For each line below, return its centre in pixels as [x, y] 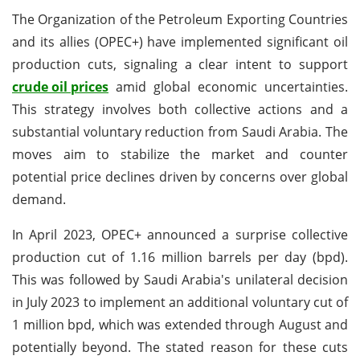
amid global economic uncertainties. [228, 86]
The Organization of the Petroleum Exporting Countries [180, 19]
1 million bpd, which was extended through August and [180, 324]
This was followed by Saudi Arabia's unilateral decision [180, 279]
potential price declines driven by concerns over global [180, 176]
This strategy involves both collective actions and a [180, 109]
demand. [39, 199]
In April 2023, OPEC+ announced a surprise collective [180, 234]
